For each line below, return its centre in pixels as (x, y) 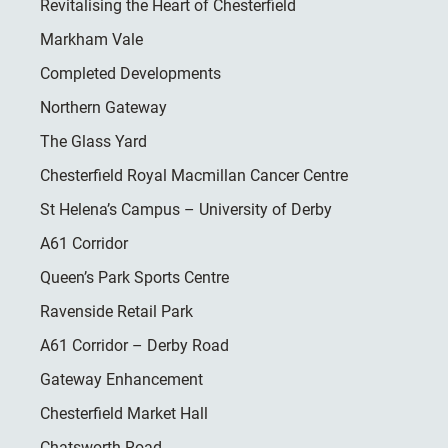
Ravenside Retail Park (116, 311)
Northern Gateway (103, 107)
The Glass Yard (93, 141)
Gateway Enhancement (121, 379)
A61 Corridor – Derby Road (134, 345)
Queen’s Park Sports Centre (134, 277)
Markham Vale (91, 39)
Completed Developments (130, 73)
